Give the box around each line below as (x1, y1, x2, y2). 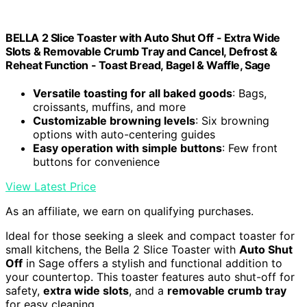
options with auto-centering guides (33, 127, 215, 141)
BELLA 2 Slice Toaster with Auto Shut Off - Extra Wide (5, 30, 280, 45)
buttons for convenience (33, 154, 160, 169)
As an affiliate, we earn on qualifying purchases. (5, 204, 254, 218)
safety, (5, 283, 43, 297)
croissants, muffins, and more (33, 99, 186, 114)
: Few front (222, 140, 278, 155)
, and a (129, 283, 167, 297)
